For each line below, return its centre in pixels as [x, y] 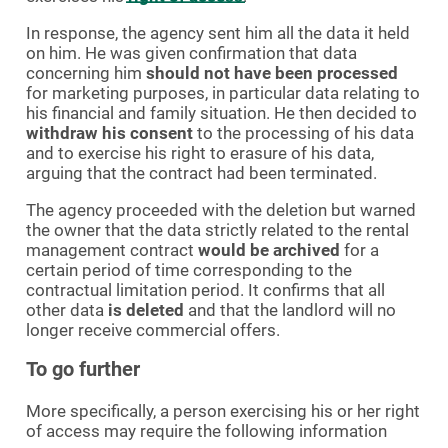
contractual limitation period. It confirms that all [205, 289]
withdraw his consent [109, 132]
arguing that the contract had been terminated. [201, 172]
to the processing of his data [303, 132]
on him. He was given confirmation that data [191, 52]
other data [65, 309]
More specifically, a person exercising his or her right [223, 410]
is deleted [144, 309]
